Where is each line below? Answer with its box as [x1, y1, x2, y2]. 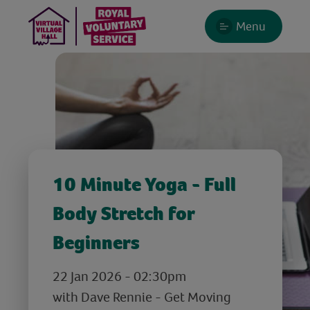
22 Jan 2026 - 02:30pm [52, 266, 186, 285]
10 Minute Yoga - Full [52, 172, 236, 196]
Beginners [52, 230, 140, 254]
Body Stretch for [52, 201, 194, 225]
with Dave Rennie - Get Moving [52, 287, 231, 306]
